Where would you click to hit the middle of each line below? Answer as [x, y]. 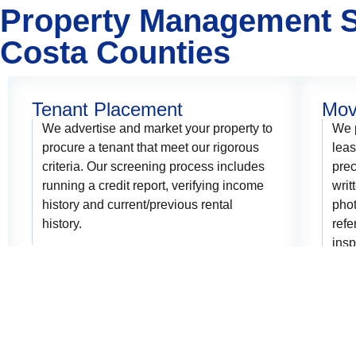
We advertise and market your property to [158, 129]
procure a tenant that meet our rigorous [151, 148]
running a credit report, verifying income [153, 186]
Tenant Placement [107, 110]
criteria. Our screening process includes [154, 167]
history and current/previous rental [138, 205]
